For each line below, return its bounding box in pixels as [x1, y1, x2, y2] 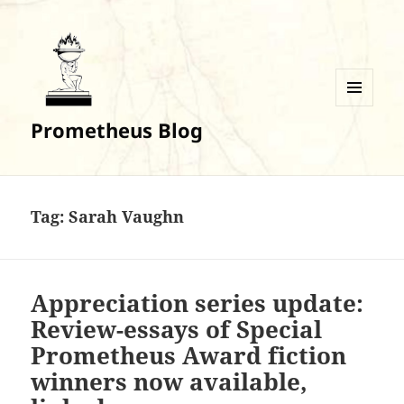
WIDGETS [335, 135, 387, 151]
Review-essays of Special [31, 313, 323, 346]
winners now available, [31, 365, 308, 399]
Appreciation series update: [31, 287, 364, 320]
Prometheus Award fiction [31, 339, 347, 372]
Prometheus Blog [31, 116, 204, 144]
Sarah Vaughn [69, 206, 185, 228]
